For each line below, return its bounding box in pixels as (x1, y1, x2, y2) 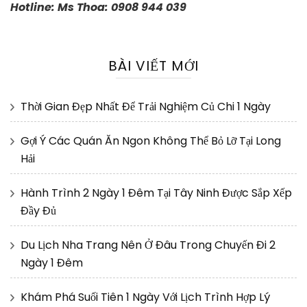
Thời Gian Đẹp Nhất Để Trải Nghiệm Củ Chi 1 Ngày (21, 99, 271, 115)
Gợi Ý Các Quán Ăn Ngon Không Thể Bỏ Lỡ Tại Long (21, 133, 281, 149)
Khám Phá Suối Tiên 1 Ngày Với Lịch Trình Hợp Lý (21, 289, 270, 306)
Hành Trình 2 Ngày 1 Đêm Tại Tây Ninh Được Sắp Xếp (21, 185, 292, 201)
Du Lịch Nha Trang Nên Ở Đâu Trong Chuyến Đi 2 (21, 237, 275, 254)
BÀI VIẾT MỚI (108, 56, 199, 76)
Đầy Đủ (21, 203, 56, 219)
